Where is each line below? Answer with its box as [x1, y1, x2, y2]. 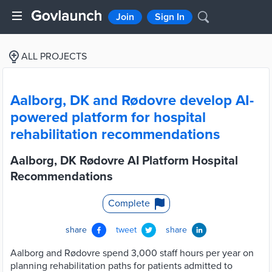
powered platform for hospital [10, 109, 206, 126]
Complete [107, 197, 150, 209]
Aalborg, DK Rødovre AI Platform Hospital [10, 154, 238, 168]
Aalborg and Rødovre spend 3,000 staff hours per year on [10, 247, 254, 259]
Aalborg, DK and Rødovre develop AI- [10, 92, 254, 109]
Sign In [155, 11, 185, 23]
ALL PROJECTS [21, 50, 87, 63]
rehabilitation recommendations [10, 126, 220, 143]
